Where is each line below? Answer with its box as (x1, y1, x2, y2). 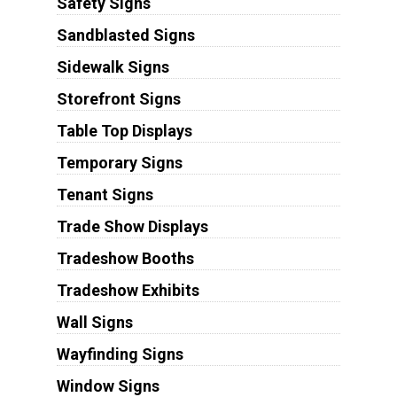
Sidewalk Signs (56, 58, 169, 77)
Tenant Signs (56, 185, 153, 205)
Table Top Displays (56, 121, 192, 141)
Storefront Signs (56, 90, 181, 109)
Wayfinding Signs (56, 345, 183, 364)
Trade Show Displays (56, 217, 208, 237)
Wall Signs (56, 313, 133, 332)
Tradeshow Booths (56, 249, 194, 269)
